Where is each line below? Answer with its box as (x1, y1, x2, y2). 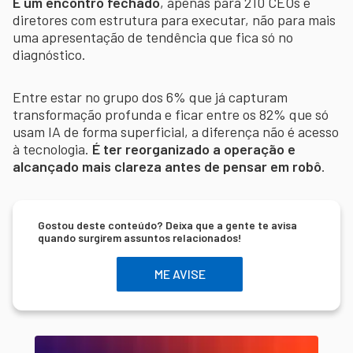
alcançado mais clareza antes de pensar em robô (13, 157, 321, 175)
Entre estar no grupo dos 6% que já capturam (13, 87, 288, 106)
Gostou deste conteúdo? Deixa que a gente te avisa (38, 217, 297, 232)
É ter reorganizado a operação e (92, 139, 295, 158)
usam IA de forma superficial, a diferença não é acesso (13, 122, 339, 140)
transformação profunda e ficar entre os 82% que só (13, 105, 329, 123)
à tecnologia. (13, 139, 92, 158)
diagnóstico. (13, 45, 86, 63)
